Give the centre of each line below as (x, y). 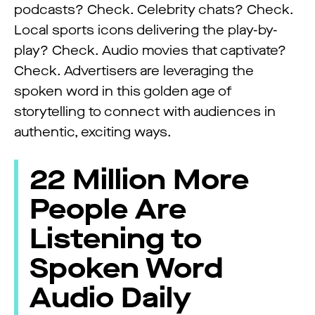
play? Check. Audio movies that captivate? (150, 50)
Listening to (116, 239)
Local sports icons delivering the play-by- (146, 30)
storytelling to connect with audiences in (145, 111)
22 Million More (140, 180)
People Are (108, 210)
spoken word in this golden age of (123, 91)
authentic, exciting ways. (92, 132)
